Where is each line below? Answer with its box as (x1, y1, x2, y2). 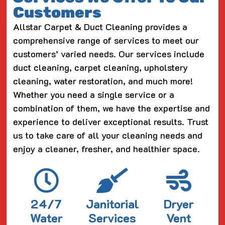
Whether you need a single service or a (13, 88, 175, 100)
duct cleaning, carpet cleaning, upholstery (13, 61, 188, 73)
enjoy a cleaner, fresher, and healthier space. (13, 142, 200, 155)
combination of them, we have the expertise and (13, 101, 210, 114)
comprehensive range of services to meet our (13, 34, 199, 46)
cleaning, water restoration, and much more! (13, 74, 193, 87)
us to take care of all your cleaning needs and (13, 129, 203, 141)
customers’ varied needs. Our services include (13, 47, 205, 60)
